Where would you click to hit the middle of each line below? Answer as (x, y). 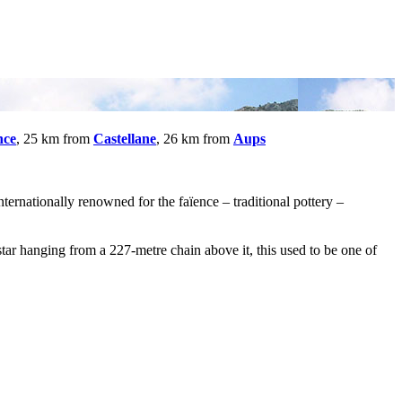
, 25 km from (55, 138)
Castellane (125, 138)
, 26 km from (195, 138)
